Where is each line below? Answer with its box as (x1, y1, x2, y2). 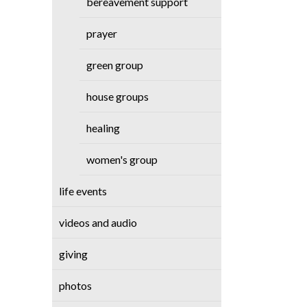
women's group (86, 153, 158, 166)
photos (59, 279, 93, 292)
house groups (86, 90, 149, 103)
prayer (86, 27, 118, 40)
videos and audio (59, 216, 138, 229)
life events (59, 184, 108, 197)
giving (59, 247, 88, 260)
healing (86, 121, 121, 134)
